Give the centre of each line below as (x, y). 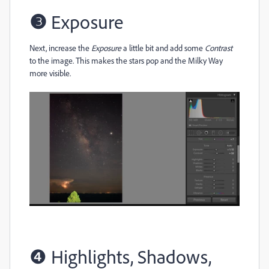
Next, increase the (60, 48)
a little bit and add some (163, 48)
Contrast (219, 48)
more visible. (50, 73)
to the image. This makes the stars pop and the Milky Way (126, 61)
